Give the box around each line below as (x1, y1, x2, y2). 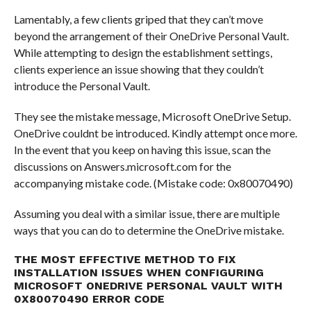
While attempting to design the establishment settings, (13, 46, 272, 59)
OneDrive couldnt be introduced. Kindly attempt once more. (13, 126, 297, 140)
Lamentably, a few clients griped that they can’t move (13, 12, 263, 26)
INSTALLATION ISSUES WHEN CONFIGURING (13, 266, 264, 279)
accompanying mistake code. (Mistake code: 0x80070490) (13, 176, 293, 190)
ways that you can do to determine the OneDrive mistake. (13, 224, 284, 237)
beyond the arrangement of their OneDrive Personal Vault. (13, 29, 289, 42)
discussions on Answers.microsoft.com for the (13, 160, 231, 173)
